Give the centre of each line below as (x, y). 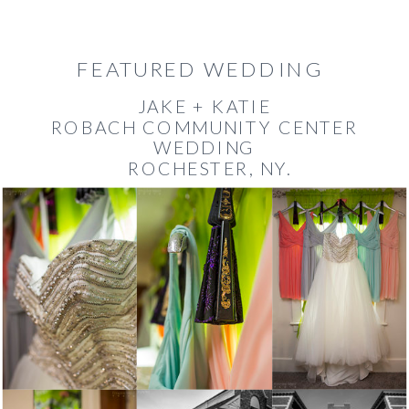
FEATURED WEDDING (202, 68)
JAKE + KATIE (204, 106)
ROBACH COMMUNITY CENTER (204, 126)
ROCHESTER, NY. (204, 168)
